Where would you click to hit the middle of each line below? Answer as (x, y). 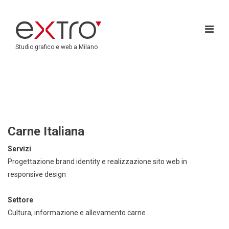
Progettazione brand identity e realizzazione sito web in (97, 162)
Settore (20, 200)
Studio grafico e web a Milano (56, 47)
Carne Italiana (46, 131)
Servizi (19, 149)
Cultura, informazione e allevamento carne (77, 213)
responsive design (37, 174)
